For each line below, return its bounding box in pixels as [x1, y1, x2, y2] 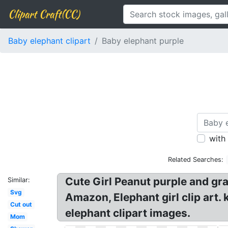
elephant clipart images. [65, 207, 190, 219]
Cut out [10, 201, 32, 208]
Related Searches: [168, 156, 224, 163]
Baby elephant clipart [8, 36, 91, 46]
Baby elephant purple [102, 36, 184, 46]
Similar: [8, 176, 30, 184]
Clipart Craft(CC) [8, 7, 79, 21]
